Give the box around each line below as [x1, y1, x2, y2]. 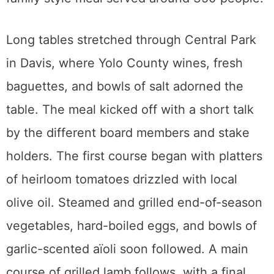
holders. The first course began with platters [6, 149, 262, 163]
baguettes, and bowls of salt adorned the [6, 79, 243, 94]
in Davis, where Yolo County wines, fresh [6, 56, 243, 70]
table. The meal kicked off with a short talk [6, 102, 254, 117]
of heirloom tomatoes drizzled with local [6, 172, 237, 187]
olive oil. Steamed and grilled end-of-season [6, 195, 262, 210]
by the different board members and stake [6, 125, 250, 140]
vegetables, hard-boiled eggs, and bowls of [6, 218, 257, 233]
